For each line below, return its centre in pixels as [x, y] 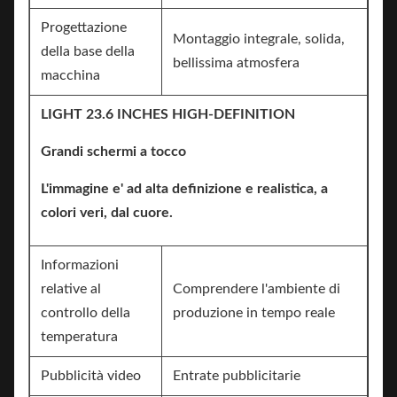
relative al [71, 289]
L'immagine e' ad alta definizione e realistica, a [184, 189]
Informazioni [80, 265]
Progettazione [84, 27]
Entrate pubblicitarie [237, 376]
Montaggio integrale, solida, [259, 39]
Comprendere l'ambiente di [257, 289]
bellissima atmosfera [236, 63]
